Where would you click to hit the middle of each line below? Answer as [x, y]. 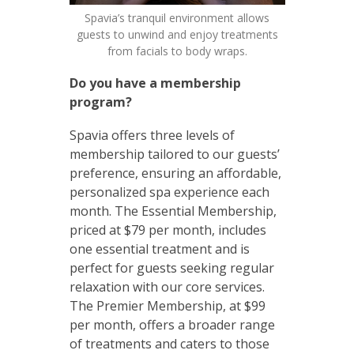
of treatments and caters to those [169, 343]
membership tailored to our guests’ [174, 154]
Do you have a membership [155, 83]
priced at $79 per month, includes [168, 230]
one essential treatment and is [159, 249]
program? [100, 102]
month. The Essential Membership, [173, 211]
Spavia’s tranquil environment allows [177, 17]
